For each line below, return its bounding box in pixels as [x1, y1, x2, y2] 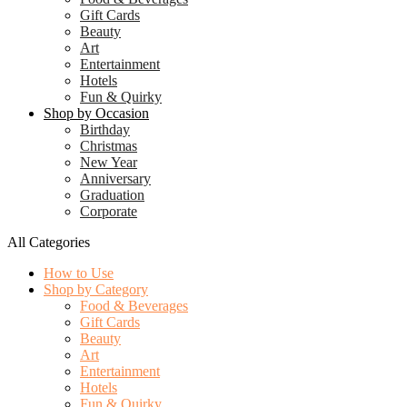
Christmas [80, 138, 137, 154]
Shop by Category [44, 282, 148, 297]
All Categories [7, 234, 90, 250]
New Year [80, 154, 137, 170]
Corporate [80, 203, 137, 219]
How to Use [44, 265, 114, 281]
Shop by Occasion [44, 105, 149, 121]
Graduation [80, 187, 144, 203]
